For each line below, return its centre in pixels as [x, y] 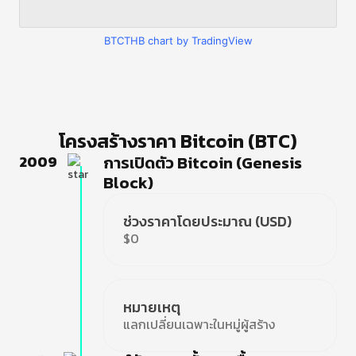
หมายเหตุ [152, 307]
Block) [128, 183]
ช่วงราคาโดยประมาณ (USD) [207, 221]
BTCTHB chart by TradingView [178, 41]
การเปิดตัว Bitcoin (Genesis [203, 163]
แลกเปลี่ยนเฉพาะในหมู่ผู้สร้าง [199, 324]
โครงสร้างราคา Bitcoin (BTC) [178, 141]
